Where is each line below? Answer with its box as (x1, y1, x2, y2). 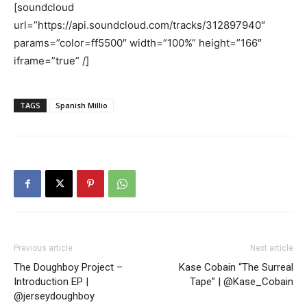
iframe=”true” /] (14, 54, 89, 68)
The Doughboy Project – (14, 261, 123, 274)
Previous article (14, 243, 73, 254)
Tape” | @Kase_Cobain (190, 275, 293, 288)
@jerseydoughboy (14, 290, 95, 303)
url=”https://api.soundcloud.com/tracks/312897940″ (14, 19, 265, 32)
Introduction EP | (14, 275, 88, 288)
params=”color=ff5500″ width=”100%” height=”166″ (14, 36, 262, 50)
